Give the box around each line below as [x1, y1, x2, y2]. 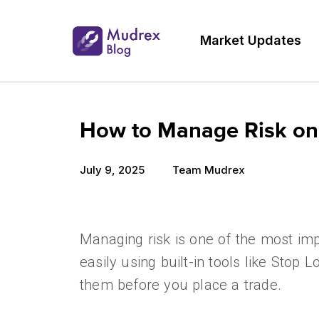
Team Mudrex [172, 163, 245, 177]
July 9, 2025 [80, 163, 145, 177]
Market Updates [199, 33, 301, 48]
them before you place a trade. [80, 276, 286, 293]
